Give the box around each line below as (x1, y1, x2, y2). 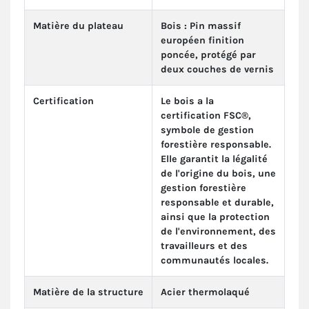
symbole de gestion (161, 124, 254, 137)
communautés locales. (161, 255, 268, 267)
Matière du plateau (33, 20, 123, 32)
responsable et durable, (161, 197, 274, 209)
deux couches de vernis (161, 63, 274, 76)
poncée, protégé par (161, 49, 256, 61)
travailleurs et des (161, 240, 248, 252)
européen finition (161, 34, 244, 47)
